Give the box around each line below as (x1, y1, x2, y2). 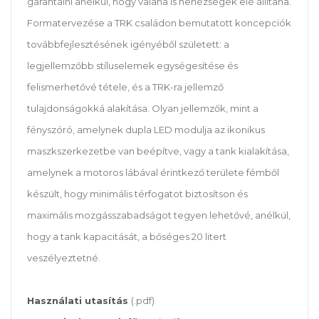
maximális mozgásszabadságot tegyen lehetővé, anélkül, (27, 209, 291, 221)
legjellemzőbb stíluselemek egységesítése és (27, 60, 238, 72)
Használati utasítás (27, 295, 128, 307)
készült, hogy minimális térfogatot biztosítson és (27, 188, 248, 200)
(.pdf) (131, 295, 155, 307)
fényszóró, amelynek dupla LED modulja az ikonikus (27, 124, 265, 136)
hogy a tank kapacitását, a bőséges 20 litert (27, 231, 226, 243)
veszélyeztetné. (27, 252, 100, 264)
